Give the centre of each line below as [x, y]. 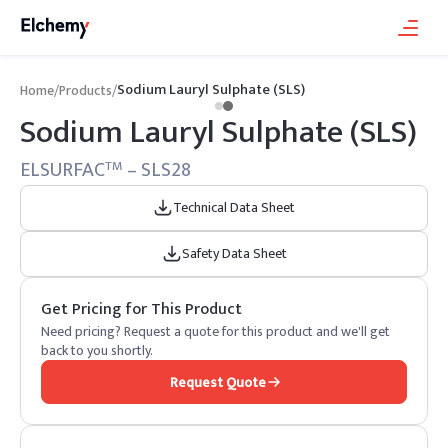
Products [85, 90]
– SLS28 [157, 170]
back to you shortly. [97, 350]
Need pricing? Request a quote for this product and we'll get [215, 331]
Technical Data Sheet [234, 207]
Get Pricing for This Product [141, 309]
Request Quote [218, 382]
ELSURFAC [62, 170]
